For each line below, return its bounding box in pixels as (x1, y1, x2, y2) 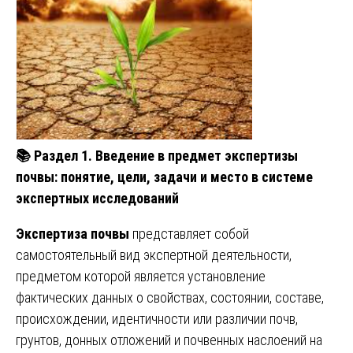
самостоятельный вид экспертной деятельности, (16, 246, 292, 263)
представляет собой (129, 225, 249, 242)
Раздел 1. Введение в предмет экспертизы (31, 147, 298, 164)
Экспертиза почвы (16, 225, 129, 242)
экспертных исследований (16, 189, 179, 206)
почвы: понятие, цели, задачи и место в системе (16, 168, 313, 185)
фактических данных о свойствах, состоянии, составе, (16, 288, 324, 306)
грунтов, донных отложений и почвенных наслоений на (16, 331, 322, 348)
